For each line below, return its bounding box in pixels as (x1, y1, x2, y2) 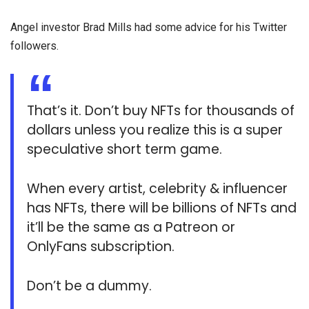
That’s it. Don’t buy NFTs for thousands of (27, 101, 295, 121)
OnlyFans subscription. (27, 237, 175, 256)
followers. (10, 39, 59, 52)
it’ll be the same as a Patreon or (27, 217, 236, 237)
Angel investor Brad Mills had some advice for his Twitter (10, 20, 287, 34)
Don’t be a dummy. (27, 276, 152, 295)
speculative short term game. (27, 140, 223, 159)
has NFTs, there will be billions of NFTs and (27, 198, 297, 217)
